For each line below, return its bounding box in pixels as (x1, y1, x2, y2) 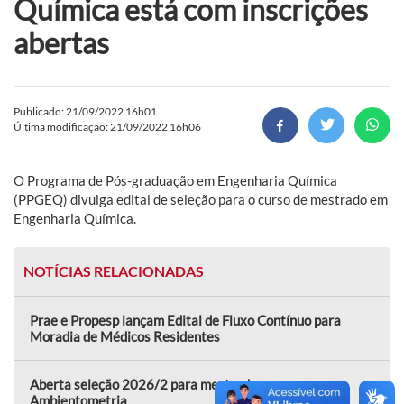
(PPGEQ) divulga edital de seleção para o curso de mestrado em (14, 190, 388, 207)
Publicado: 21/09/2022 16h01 (14, 104, 157, 118)
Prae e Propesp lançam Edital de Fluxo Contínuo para (30, 311, 341, 328)
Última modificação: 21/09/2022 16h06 (14, 119, 201, 133)
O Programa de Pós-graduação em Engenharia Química (14, 171, 337, 188)
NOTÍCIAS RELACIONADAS (23, 262, 204, 280)
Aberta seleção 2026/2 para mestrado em (30, 375, 278, 392)
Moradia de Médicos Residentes (30, 327, 220, 344)
